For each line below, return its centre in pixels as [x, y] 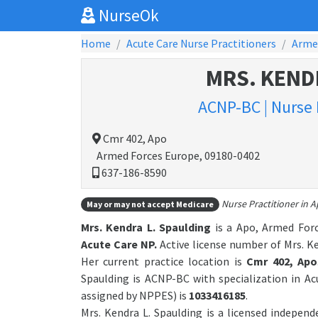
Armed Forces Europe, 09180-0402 [176, 155]
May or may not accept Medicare [150, 204]
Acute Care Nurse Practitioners [201, 43]
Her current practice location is [164, 262]
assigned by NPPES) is [135, 296]
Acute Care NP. [119, 245]
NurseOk [127, 15]
